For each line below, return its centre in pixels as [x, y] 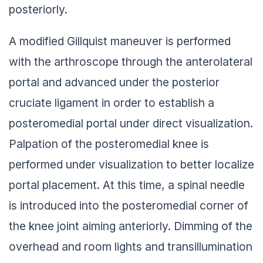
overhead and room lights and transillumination [131, 246]
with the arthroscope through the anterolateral [131, 61]
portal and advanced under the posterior [114, 82]
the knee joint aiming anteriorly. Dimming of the [131, 226]
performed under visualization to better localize [131, 164]
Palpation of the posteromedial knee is [109, 144]
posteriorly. [38, 9]
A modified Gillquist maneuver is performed [120, 41]
